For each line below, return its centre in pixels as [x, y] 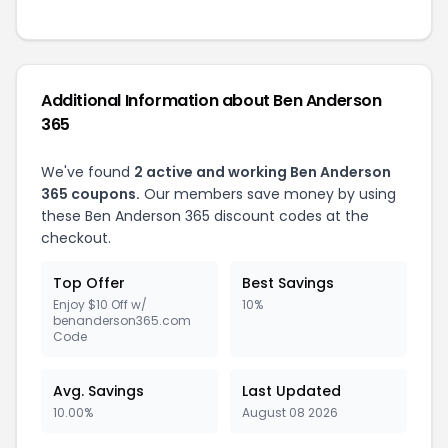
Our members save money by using [268, 194]
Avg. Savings [98, 391]
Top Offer [89, 283]
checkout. [76, 238]
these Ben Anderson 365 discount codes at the [205, 216]
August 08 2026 [290, 412]
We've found [87, 172]
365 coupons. [90, 194]
